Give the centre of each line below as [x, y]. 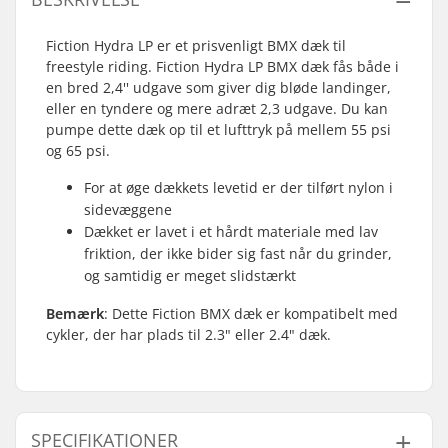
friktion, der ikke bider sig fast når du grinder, [238, 253]
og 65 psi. [78, 150]
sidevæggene [128, 209]
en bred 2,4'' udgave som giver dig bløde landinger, [218, 87]
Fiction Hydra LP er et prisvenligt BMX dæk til [196, 45]
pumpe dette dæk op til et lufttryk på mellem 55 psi [218, 129]
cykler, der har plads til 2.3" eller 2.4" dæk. [188, 334]
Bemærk [75, 313]
